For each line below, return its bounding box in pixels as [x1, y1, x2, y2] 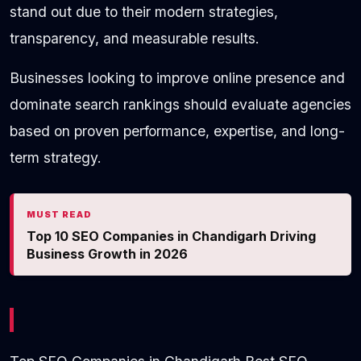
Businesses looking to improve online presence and [10, 69, 345, 87]
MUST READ [27, 209, 92, 221]
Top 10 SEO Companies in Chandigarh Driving [27, 228, 316, 245]
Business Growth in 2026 [27, 246, 188, 263]
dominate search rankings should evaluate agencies [10, 96, 351, 114]
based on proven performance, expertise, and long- [10, 122, 345, 140]
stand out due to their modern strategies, [10, 3, 278, 21]
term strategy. [10, 149, 102, 167]
